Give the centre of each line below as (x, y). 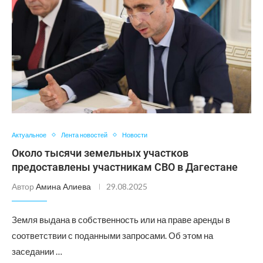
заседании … (37, 251)
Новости (135, 135)
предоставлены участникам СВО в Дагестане (125, 167)
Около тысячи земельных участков (100, 153)
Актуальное (29, 135)
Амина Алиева (63, 186)
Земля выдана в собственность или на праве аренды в (121, 220)
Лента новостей (84, 135)
